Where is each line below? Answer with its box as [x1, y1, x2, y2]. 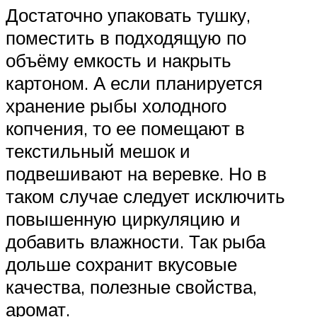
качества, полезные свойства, [6, 275, 257, 299]
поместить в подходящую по [6, 26, 246, 50]
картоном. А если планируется [6, 71, 263, 95]
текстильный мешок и [6, 139, 190, 163]
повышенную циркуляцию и [6, 207, 241, 231]
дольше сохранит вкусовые [6, 253, 237, 276]
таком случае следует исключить [6, 185, 285, 208]
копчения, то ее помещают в [6, 117, 245, 140]
